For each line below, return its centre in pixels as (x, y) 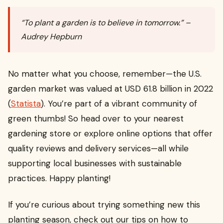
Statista (26, 104)
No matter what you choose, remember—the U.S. (105, 74)
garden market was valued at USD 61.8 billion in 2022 (111, 89)
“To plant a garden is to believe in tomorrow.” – (106, 22)
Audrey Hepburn (52, 36)
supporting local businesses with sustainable (95, 164)
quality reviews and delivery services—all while (98, 149)
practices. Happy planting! (59, 178)
